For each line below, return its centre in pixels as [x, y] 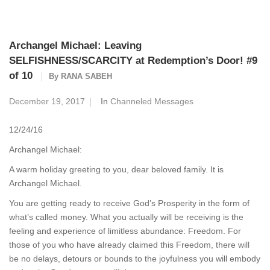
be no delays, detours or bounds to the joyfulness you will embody [135, 259]
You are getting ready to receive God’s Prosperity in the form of [129, 203]
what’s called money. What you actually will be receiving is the [126, 217]
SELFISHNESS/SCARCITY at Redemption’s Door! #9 [133, 61]
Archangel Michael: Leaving [75, 46]
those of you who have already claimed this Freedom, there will [129, 245]
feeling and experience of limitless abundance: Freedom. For [125, 231]
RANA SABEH [86, 76]
